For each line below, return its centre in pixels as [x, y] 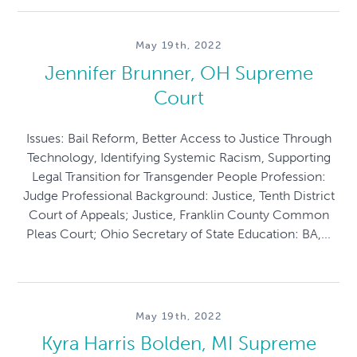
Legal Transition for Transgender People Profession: [178, 176]
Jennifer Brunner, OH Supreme [178, 73]
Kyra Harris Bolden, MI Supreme [178, 343]
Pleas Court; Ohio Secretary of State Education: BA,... [178, 233]
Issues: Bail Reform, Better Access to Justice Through [178, 138]
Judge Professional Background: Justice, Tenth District [178, 195]
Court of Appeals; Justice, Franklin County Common [178, 214]
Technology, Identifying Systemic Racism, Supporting [178, 157]
